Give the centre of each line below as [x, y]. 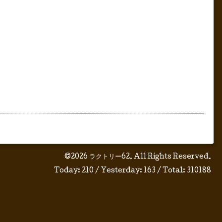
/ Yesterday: [119, 171]
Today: [68, 171]
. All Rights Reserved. [170, 157]
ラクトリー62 [110, 157]
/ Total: [171, 171]
